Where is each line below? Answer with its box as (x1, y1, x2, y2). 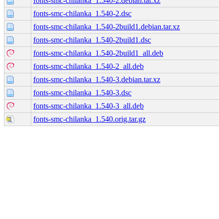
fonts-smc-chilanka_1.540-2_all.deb (33, 62, 144, 70)
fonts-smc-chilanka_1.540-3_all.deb (33, 101, 144, 110)
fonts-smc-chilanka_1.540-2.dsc (33, 9, 131, 18)
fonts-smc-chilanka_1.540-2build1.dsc (33, 35, 151, 44)
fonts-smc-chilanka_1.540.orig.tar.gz (33, 114, 146, 123)
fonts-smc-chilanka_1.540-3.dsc (33, 88, 131, 97)
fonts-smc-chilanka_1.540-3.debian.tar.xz (33, 75, 160, 84)
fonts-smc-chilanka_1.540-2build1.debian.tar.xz (33, 22, 180, 31)
